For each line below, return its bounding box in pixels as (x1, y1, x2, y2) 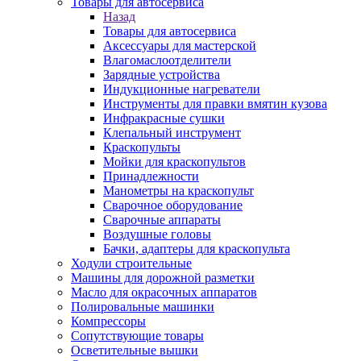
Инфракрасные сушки (103, 111, 225, 125)
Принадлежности (103, 169, 199, 183)
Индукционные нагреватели (103, 82, 260, 96)
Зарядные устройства (103, 68, 220, 81)
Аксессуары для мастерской (103, 39, 256, 52)
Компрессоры (71, 314, 146, 328)
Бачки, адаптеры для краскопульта (103, 242, 290, 255)
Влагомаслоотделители (103, 53, 231, 67)
